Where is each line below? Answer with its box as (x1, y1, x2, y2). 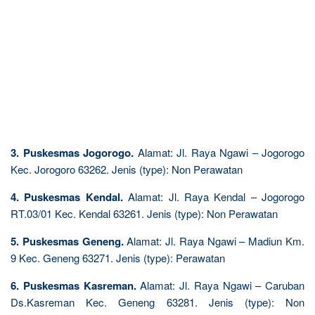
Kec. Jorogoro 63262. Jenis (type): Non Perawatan (11, 161, 243, 176)
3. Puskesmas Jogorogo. (11, 144, 134, 160)
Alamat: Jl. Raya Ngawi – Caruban (136, 277, 304, 292)
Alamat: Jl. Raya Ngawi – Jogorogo (134, 144, 304, 160)
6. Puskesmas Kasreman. (11, 277, 136, 293)
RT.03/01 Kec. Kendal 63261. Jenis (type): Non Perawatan (11, 205, 278, 221)
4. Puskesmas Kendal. (11, 188, 123, 205)
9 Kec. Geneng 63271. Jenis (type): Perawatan (11, 250, 225, 265)
